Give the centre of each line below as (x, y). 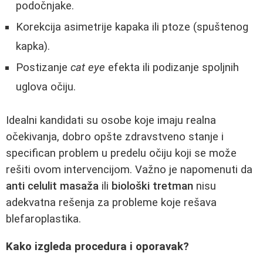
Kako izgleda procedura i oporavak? (97, 246)
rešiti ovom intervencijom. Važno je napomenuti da (129, 170)
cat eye (88, 67)
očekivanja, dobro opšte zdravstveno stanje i (115, 137)
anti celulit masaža (52, 186)
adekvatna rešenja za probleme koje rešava (111, 203)
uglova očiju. (46, 87)
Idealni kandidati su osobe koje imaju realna (111, 121)
